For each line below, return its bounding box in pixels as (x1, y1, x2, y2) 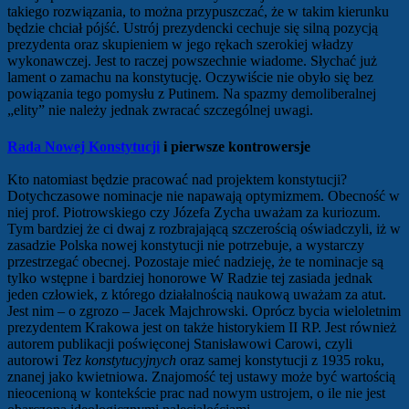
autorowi (7, 351, 62, 368)
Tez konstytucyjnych (62, 351, 176, 368)
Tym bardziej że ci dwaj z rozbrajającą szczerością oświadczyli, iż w (7, 220, 401, 236)
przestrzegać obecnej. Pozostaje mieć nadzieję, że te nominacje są (7, 253, 383, 269)
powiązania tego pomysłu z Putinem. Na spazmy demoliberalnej (7, 86, 376, 102)
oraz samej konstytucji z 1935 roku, (176, 351, 384, 368)
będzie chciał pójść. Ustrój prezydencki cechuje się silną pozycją (7, 20, 378, 37)
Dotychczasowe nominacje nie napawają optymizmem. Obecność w (7, 187, 400, 204)
